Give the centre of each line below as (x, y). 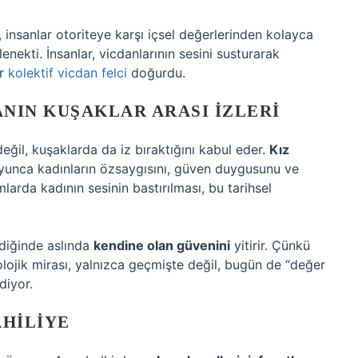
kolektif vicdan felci (68, 73)
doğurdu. (156, 73)
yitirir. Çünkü (270, 245)
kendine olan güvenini (162, 245)
